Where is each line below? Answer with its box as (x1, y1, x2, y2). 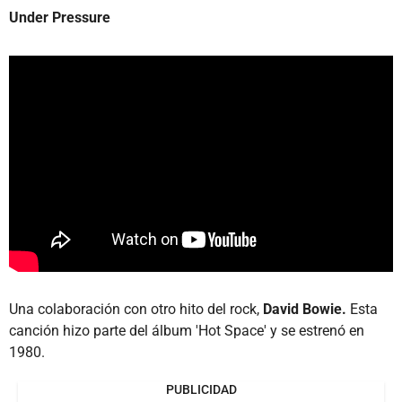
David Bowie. (259, 300, 346, 318)
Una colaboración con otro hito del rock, (9, 300, 259, 318)
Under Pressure (9, 9, 110, 27)
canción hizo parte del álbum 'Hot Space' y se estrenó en (9, 321, 364, 339)
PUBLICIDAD (165, 381, 237, 397)
